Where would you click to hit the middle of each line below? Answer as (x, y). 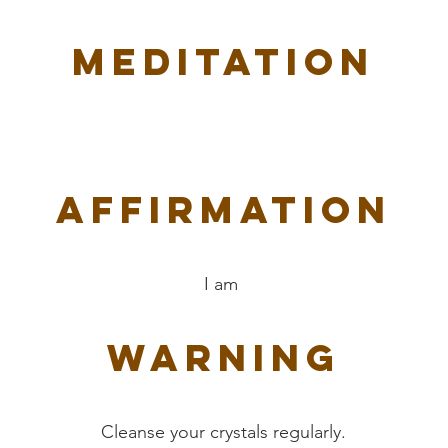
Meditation (223, 61)
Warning (223, 357)
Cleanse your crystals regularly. (223, 432)
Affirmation (224, 209)
